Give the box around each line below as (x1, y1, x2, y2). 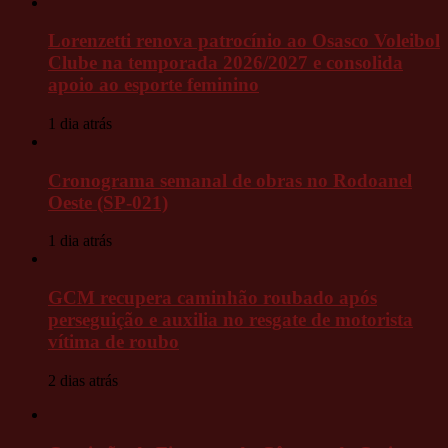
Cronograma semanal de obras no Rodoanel (48, 169, 412, 191)
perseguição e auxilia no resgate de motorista (48, 309, 413, 331)
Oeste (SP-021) (48, 191, 168, 213)
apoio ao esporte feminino (48, 74, 259, 96)
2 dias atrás (48, 371, 118, 389)
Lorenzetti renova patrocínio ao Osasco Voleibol (48, 30, 440, 52)
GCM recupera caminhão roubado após (48, 287, 377, 309)
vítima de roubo (48, 331, 179, 353)
